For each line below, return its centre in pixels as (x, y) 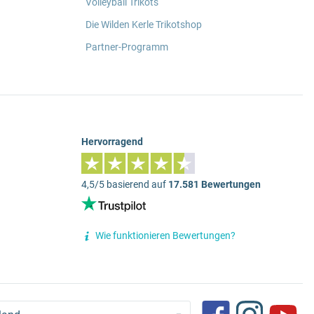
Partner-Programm (127, 47)
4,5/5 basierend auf (125, 185)
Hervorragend (112, 141)
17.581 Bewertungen (214, 185)
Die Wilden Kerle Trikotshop (144, 24)
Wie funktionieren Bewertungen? (165, 236)
